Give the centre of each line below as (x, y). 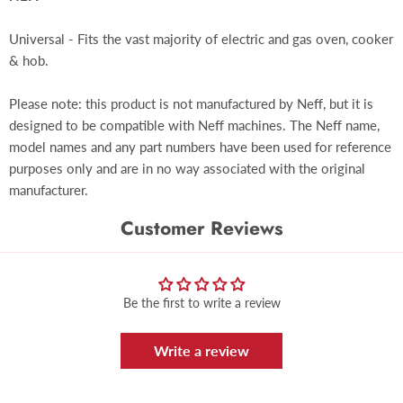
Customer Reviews (201, 228)
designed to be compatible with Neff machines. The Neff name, (194, 125)
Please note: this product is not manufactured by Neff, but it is (191, 103)
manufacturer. (49, 190)
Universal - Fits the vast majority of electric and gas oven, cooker (201, 39)
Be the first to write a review (201, 303)
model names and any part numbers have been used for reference (200, 147)
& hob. (29, 60)
